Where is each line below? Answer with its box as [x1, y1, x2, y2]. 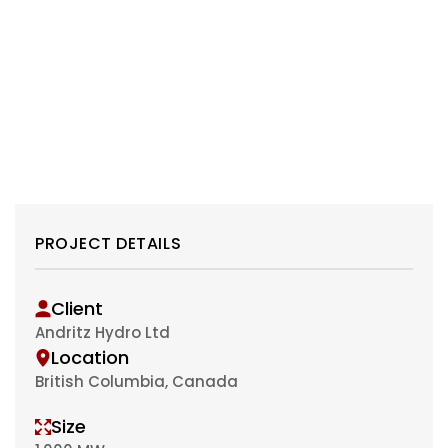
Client [51, 296, 103, 321]
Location [51, 345, 129, 370]
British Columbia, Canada [35, 371, 238, 392]
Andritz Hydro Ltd [35, 322, 170, 343]
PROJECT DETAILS [35, 232, 182, 255]
